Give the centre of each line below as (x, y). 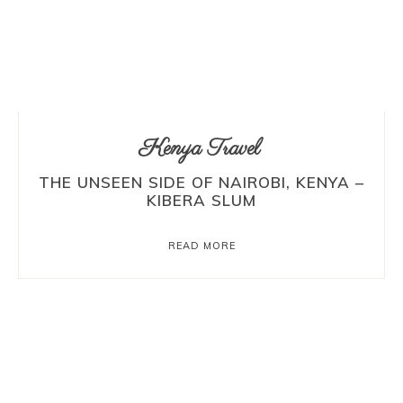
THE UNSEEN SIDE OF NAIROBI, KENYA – (201, 182)
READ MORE (201, 245)
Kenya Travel (199, 148)
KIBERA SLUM (201, 200)
